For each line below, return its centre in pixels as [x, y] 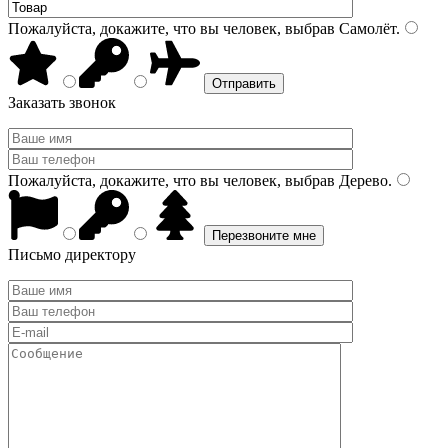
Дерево [361, 180]
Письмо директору [72, 254]
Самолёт [365, 28]
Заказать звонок [62, 102]
